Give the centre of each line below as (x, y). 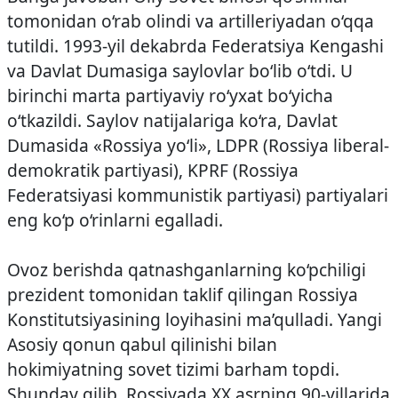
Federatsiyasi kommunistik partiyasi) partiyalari (198, 195)
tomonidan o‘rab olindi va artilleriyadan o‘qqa (191, 21)
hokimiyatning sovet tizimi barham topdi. (173, 369)
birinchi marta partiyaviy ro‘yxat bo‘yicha (170, 96)
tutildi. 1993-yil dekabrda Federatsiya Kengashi (195, 46)
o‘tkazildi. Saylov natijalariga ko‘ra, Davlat (172, 120)
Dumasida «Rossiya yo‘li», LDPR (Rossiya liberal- (198, 145)
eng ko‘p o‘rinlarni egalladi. (115, 220)
